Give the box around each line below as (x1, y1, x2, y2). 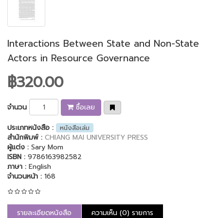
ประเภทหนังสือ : (7, 122, 56, 133)
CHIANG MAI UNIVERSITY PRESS (45, 132, 148, 143)
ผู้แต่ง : (7, 142, 31, 152)
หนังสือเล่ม (60, 123, 90, 132)
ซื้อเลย (76, 102, 95, 112)
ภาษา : (7, 161, 29, 172)
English (29, 161, 51, 172)
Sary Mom (31, 142, 63, 152)
